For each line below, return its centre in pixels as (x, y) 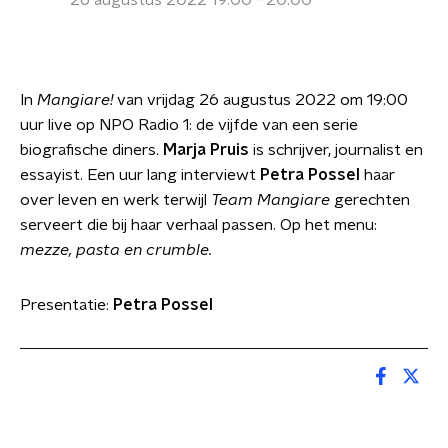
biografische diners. (91, 150)
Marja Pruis (206, 150)
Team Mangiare (270, 200)
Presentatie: (66, 305)
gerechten (370, 200)
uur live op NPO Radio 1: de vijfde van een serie (189, 125)
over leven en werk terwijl (115, 200)
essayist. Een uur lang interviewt (140, 175)
